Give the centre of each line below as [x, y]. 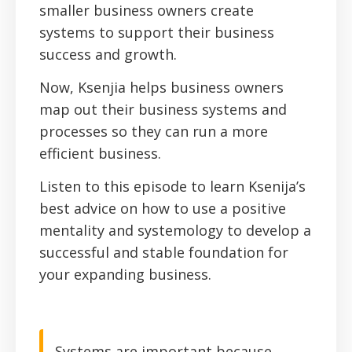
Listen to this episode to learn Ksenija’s [172, 187]
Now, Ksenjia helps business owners [161, 88]
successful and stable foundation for [164, 253]
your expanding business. [125, 275]
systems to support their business [157, 33]
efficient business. [100, 154]
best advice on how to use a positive [163, 209]
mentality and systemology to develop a [175, 231]
